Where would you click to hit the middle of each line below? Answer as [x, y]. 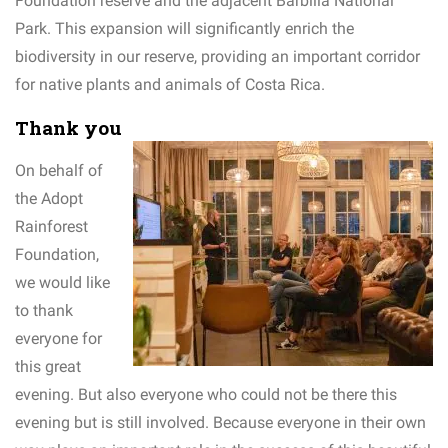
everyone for [58, 339]
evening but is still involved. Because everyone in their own [220, 423]
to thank [44, 311]
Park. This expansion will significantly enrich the [184, 29]
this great [48, 367]
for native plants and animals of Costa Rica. [170, 85]
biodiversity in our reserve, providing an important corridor [217, 57]
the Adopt [49, 199]
